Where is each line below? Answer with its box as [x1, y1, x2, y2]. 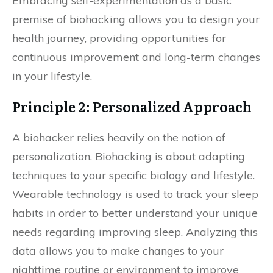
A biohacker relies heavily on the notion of [12, 130, 225, 144]
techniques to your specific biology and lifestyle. [12, 168, 255, 182]
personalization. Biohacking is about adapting [12, 149, 245, 163]
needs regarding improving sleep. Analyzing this [12, 225, 258, 239]
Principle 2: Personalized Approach [12, 96, 252, 116]
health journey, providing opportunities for [12, 31, 226, 45]
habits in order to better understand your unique [12, 206, 258, 220]
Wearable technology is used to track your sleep [12, 187, 258, 201]
